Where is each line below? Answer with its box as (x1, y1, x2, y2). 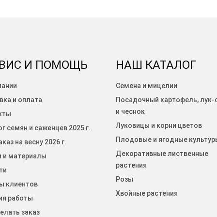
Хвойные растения (116, 189, 178, 197)
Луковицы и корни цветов (116, 121, 202, 129)
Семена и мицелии (116, 81, 177, 90)
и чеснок (116, 107, 145, 115)
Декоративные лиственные (116, 149, 208, 157)
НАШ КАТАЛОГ (116, 58, 196, 72)
